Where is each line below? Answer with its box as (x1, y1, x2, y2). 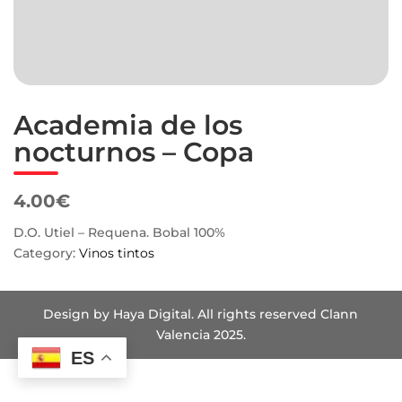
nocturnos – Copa (13, 135, 254, 169)
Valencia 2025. (155, 327, 246, 343)
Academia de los (13, 109, 242, 142)
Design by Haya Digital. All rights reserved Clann (43, 306, 359, 322)
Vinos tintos (79, 245, 154, 261)
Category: (13, 245, 79, 261)
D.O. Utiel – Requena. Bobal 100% (13, 224, 225, 240)
